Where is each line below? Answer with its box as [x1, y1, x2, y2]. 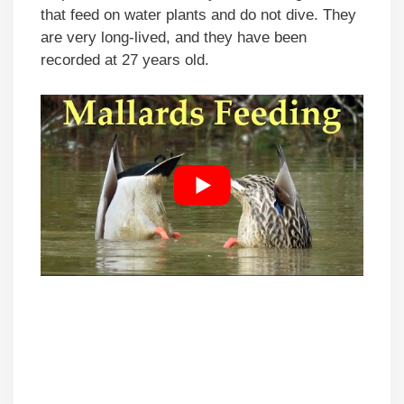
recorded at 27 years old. [41, 51, 209, 69]
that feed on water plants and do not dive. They [41, 6, 356, 24]
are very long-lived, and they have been [41, 29, 307, 47]
